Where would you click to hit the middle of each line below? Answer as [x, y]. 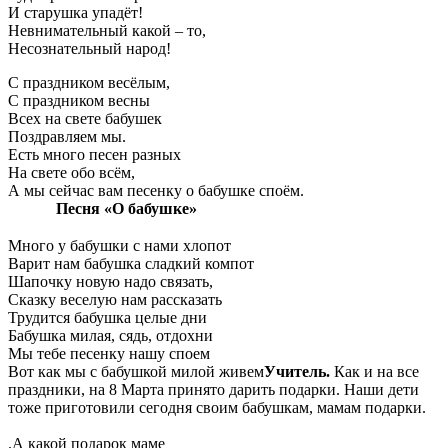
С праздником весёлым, [89, 83]
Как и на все [374, 371]
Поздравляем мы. [67, 137]
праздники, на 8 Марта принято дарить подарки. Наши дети [213, 389]
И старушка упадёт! [75, 13]
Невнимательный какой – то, [107, 31]
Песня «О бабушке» [126, 209]
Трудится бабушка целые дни [109, 317]
